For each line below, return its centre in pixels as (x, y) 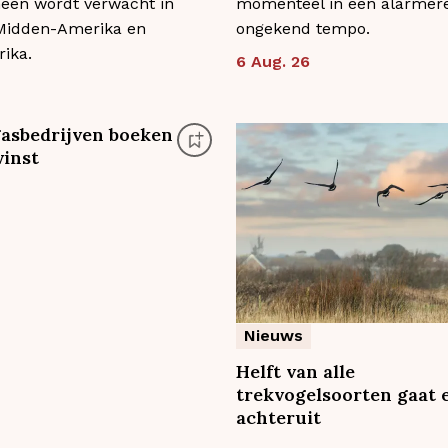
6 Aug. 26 (273, 62)
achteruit (278, 418)
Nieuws (273, 336)
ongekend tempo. (303, 29)
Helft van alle (295, 372)
